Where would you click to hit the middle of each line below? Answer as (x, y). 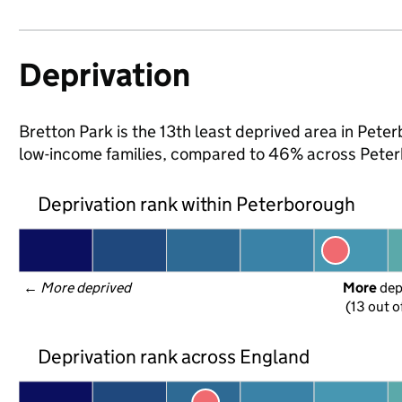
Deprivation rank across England (174, 356)
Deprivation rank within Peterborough (197, 204)
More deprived (86, 288)
